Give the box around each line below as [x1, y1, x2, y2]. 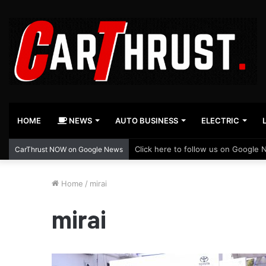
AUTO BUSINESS [115, 116, 178, 126]
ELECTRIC [201, 116, 239, 126]
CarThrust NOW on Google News [15, 145, 123, 154]
